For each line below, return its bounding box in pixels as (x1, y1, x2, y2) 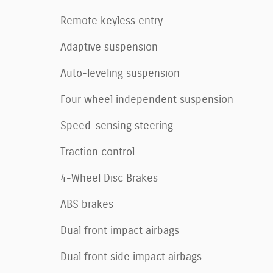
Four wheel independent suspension (60, 94, 233, 105)
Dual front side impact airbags (60, 251, 202, 263)
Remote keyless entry (60, 15, 163, 27)
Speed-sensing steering (60, 120, 173, 132)
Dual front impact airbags (60, 225, 179, 236)
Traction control (60, 146, 135, 158)
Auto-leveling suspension (60, 68, 180, 79)
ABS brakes (60, 199, 113, 210)
